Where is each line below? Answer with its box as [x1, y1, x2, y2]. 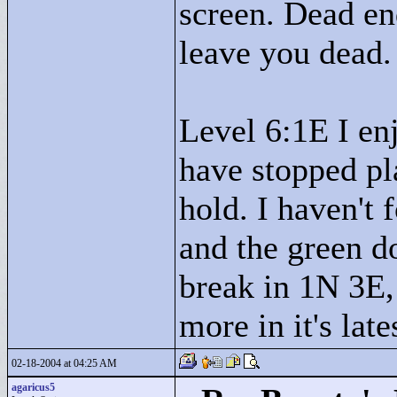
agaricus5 [12, 381, 55, 393]
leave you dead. [179, 34, 392, 71]
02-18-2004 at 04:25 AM [12, 357, 117, 370]
